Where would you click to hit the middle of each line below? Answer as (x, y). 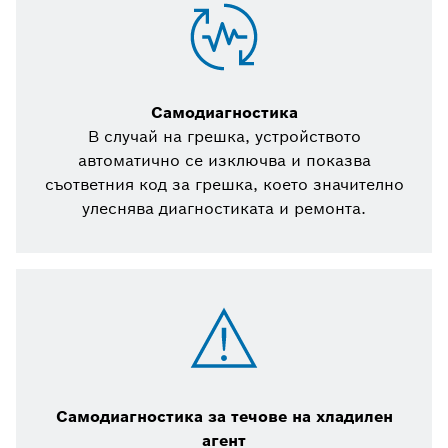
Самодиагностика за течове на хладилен (224, 417)
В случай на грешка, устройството (224, 137)
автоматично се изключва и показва (224, 161)
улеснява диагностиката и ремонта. (224, 209)
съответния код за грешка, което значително (224, 185)
